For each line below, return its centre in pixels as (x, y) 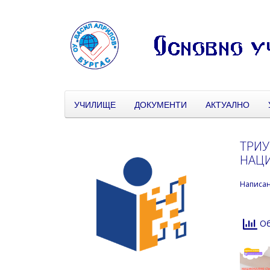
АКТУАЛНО (228, 104)
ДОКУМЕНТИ (161, 104)
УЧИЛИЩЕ (95, 104)
